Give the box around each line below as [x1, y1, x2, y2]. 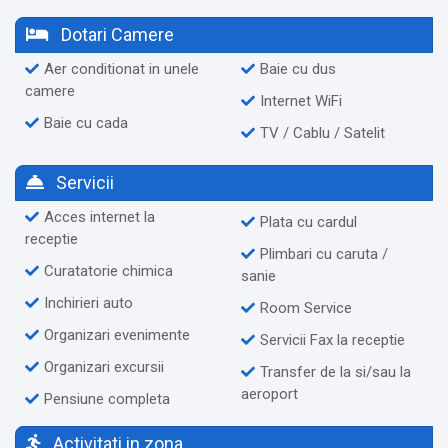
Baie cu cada [44, 113, 128, 132]
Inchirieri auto [44, 293, 133, 312]
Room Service [260, 298, 352, 317]
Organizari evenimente [44, 325, 190, 344]
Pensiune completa [44, 389, 170, 408]
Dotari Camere [57, 23, 174, 45]
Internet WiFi [260, 91, 342, 110]
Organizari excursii [44, 357, 164, 376]
